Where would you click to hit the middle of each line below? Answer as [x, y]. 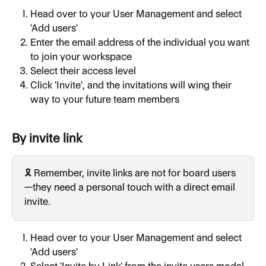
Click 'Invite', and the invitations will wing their [132, 85]
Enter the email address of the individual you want [141, 42]
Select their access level [83, 70]
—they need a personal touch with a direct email [131, 187]
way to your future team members [105, 99]
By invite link [47, 138]
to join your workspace [81, 56]
